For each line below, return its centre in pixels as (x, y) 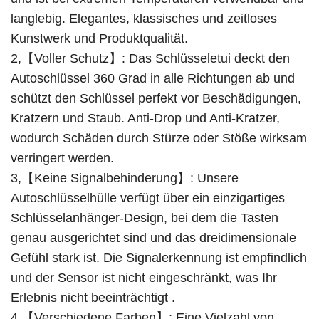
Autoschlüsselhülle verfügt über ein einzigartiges (148, 198)
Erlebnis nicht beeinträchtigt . (93, 297)
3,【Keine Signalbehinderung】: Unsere (125, 178)
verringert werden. (62, 158)
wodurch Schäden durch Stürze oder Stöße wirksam (159, 138)
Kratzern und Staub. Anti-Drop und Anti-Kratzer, (145, 118)
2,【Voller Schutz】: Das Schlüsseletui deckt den (150, 58)
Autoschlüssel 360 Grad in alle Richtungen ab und (153, 78)
